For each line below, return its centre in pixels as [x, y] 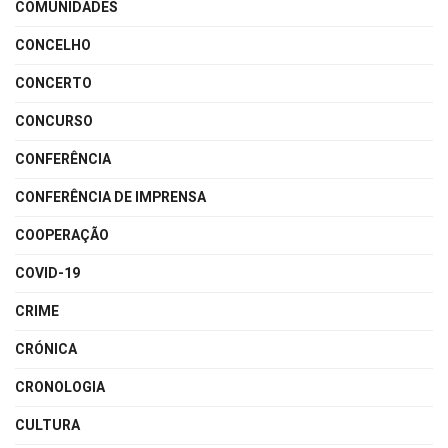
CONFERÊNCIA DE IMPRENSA [110, 197]
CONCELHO [53, 45]
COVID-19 [47, 273]
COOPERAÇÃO [62, 235]
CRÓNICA [46, 349]
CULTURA [47, 425]
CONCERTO [53, 83]
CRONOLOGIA [60, 387]
